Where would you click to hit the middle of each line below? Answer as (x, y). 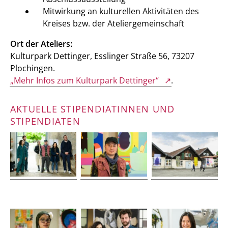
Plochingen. (33, 68)
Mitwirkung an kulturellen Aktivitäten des (121, 11)
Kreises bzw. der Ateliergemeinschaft (113, 24)
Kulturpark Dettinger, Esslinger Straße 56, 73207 (102, 56)
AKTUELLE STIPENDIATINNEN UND (93, 109)
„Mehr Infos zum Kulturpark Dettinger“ (84, 81)
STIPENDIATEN (45, 121)
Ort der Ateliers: (41, 44)
